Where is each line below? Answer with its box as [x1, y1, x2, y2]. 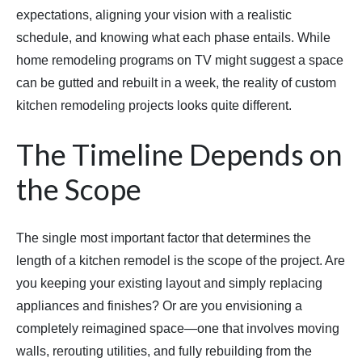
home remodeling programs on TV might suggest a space [16, 53, 343, 67]
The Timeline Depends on [16, 136, 343, 172]
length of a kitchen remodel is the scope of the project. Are [16, 253, 345, 267]
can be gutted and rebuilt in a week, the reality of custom [16, 75, 336, 90]
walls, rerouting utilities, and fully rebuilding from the [16, 343, 312, 358]
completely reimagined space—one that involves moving [16, 321, 339, 335]
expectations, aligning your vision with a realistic [16, 7, 292, 22]
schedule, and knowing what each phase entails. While [16, 30, 330, 44]
